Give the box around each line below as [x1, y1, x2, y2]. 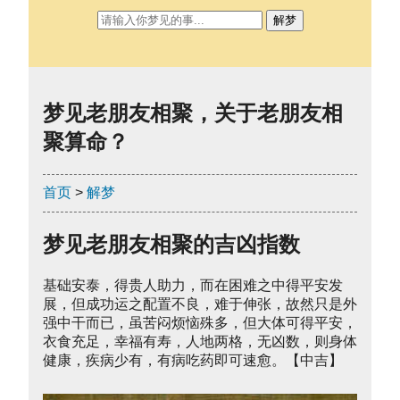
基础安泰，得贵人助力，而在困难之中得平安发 [43, 277, 343, 293]
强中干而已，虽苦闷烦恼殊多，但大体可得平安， [43, 314, 357, 330]
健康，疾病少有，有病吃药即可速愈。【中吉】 [43, 352, 343, 368]
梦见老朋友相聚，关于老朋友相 [43, 100, 343, 125]
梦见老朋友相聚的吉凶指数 [43, 231, 300, 256]
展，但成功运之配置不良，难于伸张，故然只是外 [43, 296, 357, 312]
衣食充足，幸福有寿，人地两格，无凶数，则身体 [43, 333, 357, 349]
